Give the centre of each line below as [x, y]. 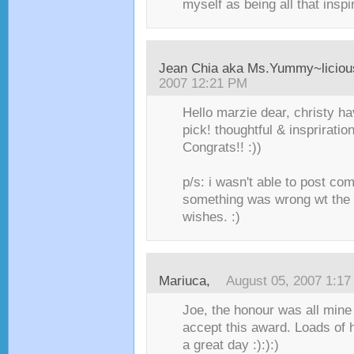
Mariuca [183, 281]
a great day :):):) [231, 345]
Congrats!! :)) [222, 147]
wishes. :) [211, 217]
